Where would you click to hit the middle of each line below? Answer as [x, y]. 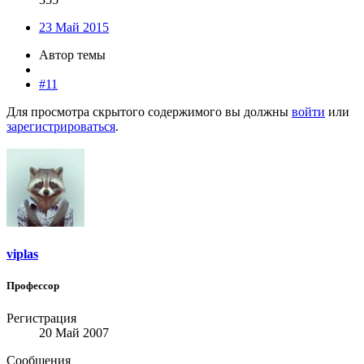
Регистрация [41, 318]
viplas [22, 254]
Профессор [33, 286]
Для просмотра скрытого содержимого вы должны [149, 112]
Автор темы [72, 55]
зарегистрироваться [61, 127]
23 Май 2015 [74, 28]
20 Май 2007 [74, 332]
